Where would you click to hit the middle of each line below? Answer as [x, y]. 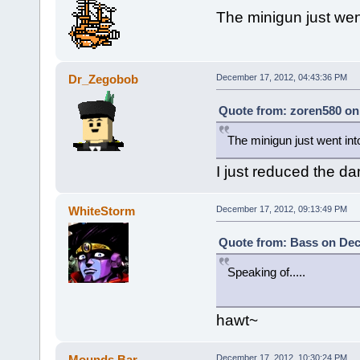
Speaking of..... [266, 272]
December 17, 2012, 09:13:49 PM [281, 209]
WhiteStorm [102, 211]
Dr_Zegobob [104, 79]
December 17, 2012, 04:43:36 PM [281, 77]
